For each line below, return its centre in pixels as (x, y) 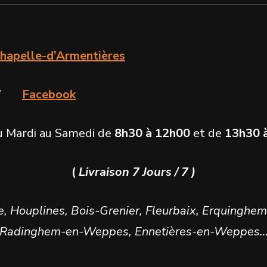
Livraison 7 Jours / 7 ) (137, 172)
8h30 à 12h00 (152, 133)
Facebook (49, 94)
